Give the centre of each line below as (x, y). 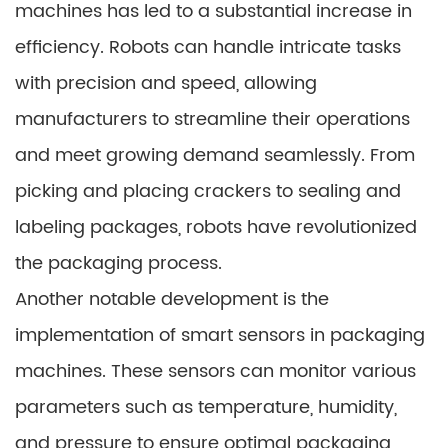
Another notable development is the (172, 299)
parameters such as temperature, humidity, (206, 407)
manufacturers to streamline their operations (212, 119)
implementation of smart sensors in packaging (220, 335)
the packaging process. (118, 263)
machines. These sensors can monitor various (215, 371)
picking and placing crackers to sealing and (208, 191)
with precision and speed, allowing (166, 83)
